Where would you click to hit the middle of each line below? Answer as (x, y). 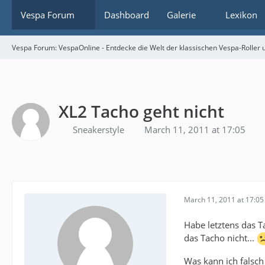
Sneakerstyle (98, 129)
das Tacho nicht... (220, 237)
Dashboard (127, 15)
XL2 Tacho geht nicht (141, 111)
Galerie (181, 15)
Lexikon (241, 15)
